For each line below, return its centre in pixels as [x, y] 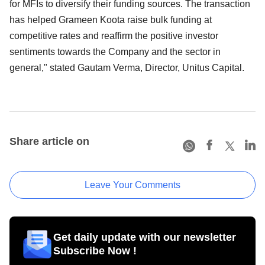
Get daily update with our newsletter [145, 237]
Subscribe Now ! [95, 251]
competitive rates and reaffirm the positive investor [114, 35]
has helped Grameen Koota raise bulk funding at [111, 20]
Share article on [49, 141]
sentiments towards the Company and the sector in [115, 51]
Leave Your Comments [132, 185]
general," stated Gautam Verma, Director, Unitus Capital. [127, 67]
